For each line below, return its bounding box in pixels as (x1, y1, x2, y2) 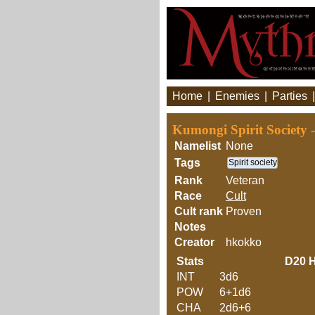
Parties (272, 90, 307, 102)
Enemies (215, 90, 259, 102)
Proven (226, 205, 262, 217)
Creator (174, 236, 214, 248)
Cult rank (174, 205, 223, 217)
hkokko (226, 236, 262, 248)
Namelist (174, 140, 221, 152)
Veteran (226, 174, 264, 186)
